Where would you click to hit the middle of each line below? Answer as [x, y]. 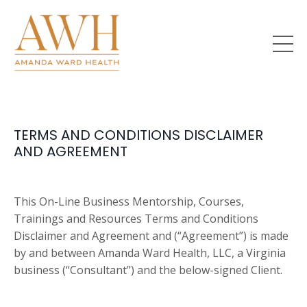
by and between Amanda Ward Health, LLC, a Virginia [150, 253]
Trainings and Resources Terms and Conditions [136, 219]
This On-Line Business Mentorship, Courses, [129, 202]
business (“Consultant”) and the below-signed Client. [148, 270]
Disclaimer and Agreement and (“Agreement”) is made [151, 236]
